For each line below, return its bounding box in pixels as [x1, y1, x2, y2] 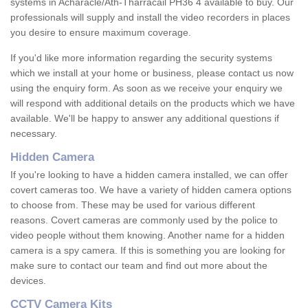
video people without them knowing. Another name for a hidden [10, 230, 285, 241]
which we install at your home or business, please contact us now [10, 67, 294, 79]
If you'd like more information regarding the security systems [10, 52, 272, 64]
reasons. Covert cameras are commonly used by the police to [10, 214, 278, 226]
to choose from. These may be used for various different [10, 199, 255, 211]
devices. [10, 275, 46, 287]
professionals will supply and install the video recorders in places [10, 12, 290, 23]
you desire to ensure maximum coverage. [10, 27, 191, 38]
